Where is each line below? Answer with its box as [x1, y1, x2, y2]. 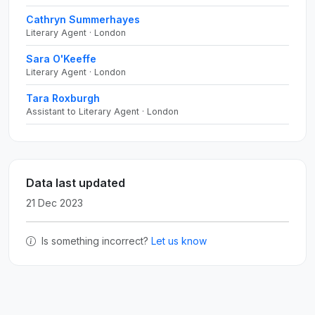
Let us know [151, 235, 207, 247]
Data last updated [26, 176, 125, 190]
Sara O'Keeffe [26, 53, 96, 65]
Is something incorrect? [39, 235, 151, 247]
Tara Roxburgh [26, 92, 100, 104]
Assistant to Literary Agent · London [26, 106, 179, 117]
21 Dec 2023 [26, 197, 83, 209]
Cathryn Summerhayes [26, 13, 140, 25]
